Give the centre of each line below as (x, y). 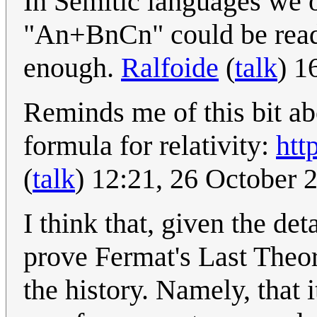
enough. (72, 68)
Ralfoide (170, 68)
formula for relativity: (150, 146)
